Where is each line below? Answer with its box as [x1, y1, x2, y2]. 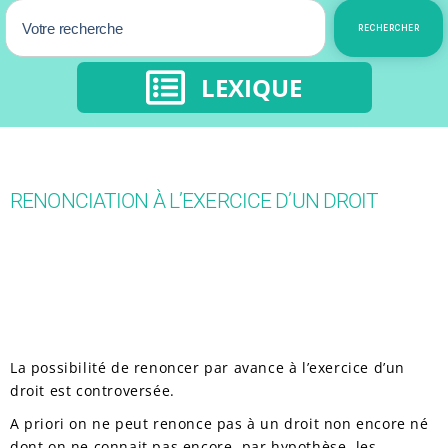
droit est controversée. [10, 381, 175, 400]
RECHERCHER [358, 23, 419, 33]
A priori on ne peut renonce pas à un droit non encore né [10, 413, 429, 433]
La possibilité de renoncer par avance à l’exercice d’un [10, 358, 406, 377]
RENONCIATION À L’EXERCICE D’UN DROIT [10, 189, 379, 213]
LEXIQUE [201, 70, 302, 104]
